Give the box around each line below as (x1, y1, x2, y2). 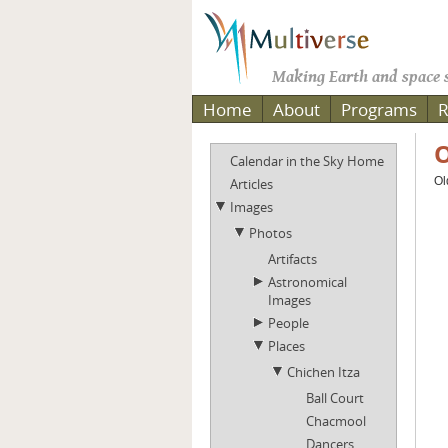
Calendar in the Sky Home (230, 152, 384, 170)
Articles (230, 175, 273, 193)
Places (268, 337, 305, 355)
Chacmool (306, 412, 366, 430)
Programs (341, 98, 417, 121)
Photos (249, 224, 292, 242)
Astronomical (268, 273, 347, 291)
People (268, 314, 309, 332)
